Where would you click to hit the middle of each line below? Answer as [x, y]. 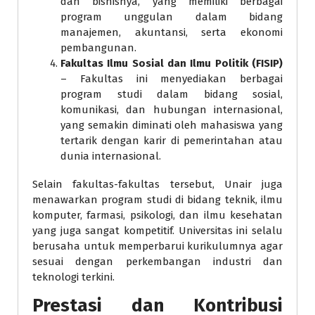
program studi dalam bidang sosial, [172, 94]
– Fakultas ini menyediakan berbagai [172, 79]
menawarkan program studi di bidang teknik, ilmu [157, 200]
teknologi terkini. [73, 277]
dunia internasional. [111, 156]
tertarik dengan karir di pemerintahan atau [172, 141]
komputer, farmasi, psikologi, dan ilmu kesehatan [157, 215]
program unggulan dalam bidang [172, 17]
